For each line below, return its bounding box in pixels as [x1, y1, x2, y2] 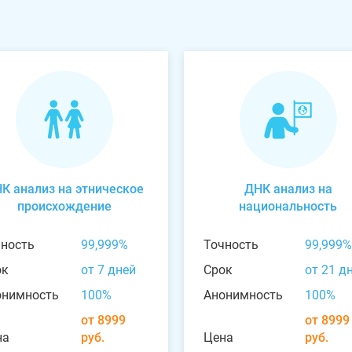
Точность [203, 236, 258, 252]
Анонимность [203, 287, 283, 302]
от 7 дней [80, 262, 136, 277]
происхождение [16, 198, 112, 214]
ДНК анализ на [244, 181, 332, 196]
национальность [239, 198, 337, 214]
